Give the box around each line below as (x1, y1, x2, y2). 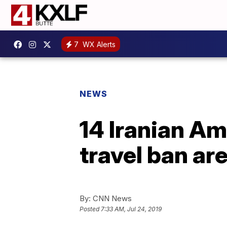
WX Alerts (81, 40, 116, 49)
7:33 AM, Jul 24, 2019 (101, 205, 162, 213)
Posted (80, 205, 101, 213)
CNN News (91, 194, 132, 203)
